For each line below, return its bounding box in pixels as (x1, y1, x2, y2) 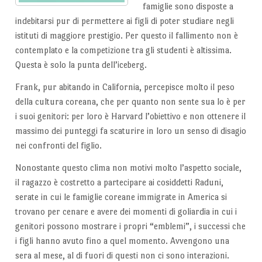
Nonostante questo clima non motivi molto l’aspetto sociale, (15, 163, 242, 173)
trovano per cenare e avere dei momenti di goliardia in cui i (15, 206, 237, 217)
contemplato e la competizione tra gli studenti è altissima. (15, 45, 232, 56)
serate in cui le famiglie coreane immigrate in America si (15, 192, 227, 202)
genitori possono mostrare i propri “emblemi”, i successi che (15, 221, 246, 232)
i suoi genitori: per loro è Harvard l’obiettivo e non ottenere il (15, 111, 246, 122)
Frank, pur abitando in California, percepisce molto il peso (15, 82, 235, 92)
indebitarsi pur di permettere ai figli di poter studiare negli (15, 16, 234, 26)
